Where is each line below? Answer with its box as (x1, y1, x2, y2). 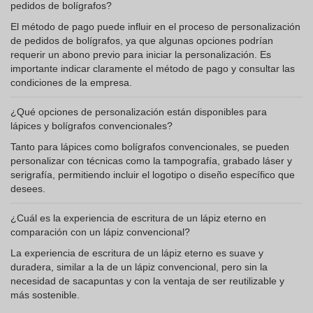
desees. (10, 183, 45, 194)
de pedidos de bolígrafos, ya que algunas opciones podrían (10, 35, 273, 46)
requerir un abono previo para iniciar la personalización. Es (10, 49, 271, 60)
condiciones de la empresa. (10, 77, 132, 88)
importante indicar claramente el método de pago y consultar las (10, 63, 295, 74)
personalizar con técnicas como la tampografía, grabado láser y (10, 155, 292, 166)
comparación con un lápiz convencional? (10, 226, 190, 238)
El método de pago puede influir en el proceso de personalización (10, 21, 300, 32)
